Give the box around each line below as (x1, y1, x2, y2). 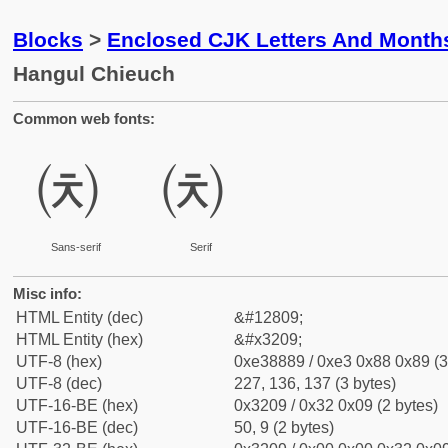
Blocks (13, 28, 83, 51)
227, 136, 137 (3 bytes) (234, 375, 396, 392)
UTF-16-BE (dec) (16, 419, 138, 436)
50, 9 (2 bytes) (234, 419, 334, 436)
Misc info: (13, 285, 82, 302)
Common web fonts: (13, 110, 155, 127)
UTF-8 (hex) (16, 353, 102, 370)
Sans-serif (50, 241, 101, 253)
